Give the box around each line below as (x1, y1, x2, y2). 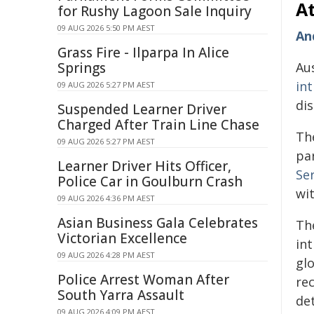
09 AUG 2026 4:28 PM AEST (57, 250, 155, 260)
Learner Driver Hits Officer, (57, 157, 231, 175)
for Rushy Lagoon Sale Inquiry (57, 2, 252, 20)
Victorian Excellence (57, 229, 187, 247)
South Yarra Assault (57, 286, 184, 304)
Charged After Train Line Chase (57, 116, 259, 134)
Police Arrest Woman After (57, 271, 229, 289)
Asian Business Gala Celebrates (57, 214, 258, 232)
